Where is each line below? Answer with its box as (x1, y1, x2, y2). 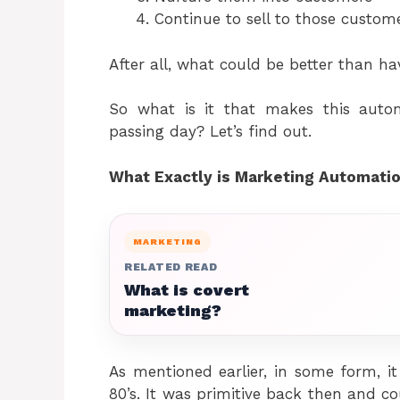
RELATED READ (124, 260, 218, 273)
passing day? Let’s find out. (109, 122, 312, 140)
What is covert (124, 279, 249, 299)
